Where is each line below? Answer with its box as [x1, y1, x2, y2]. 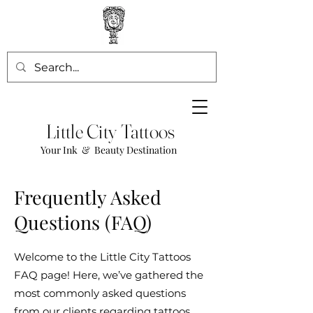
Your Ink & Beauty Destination [41, 143, 177, 156]
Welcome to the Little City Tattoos [14, 250, 191, 263]
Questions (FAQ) [14, 210, 152, 235]
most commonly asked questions [14, 286, 186, 300]
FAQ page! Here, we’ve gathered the [14, 268, 203, 282]
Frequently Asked [14, 184, 161, 210]
